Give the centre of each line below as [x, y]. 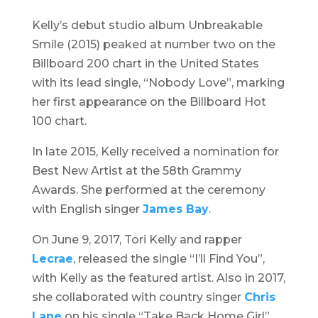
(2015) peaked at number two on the [169, 44]
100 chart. [59, 121]
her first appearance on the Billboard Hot [149, 102]
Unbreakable [225, 25]
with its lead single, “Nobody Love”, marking [158, 83]
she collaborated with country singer [138, 297]
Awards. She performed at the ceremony [148, 190]
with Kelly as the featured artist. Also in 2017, [158, 278]
